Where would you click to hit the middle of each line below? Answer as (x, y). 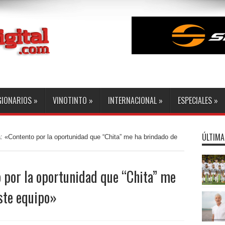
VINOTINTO (70, 100)
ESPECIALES (195, 100)
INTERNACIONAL (132, 100)
